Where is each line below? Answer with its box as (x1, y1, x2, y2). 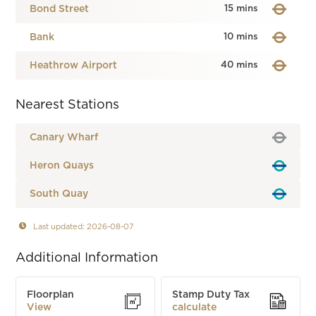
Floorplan (27, 290, 75, 300)
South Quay (30, 189, 89, 199)
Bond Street (30, 4, 90, 14)
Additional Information (16, 252, 159, 265)
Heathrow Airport (30, 61, 118, 71)
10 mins (223, 32, 258, 42)
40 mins (220, 61, 258, 70)
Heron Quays (30, 161, 95, 171)
